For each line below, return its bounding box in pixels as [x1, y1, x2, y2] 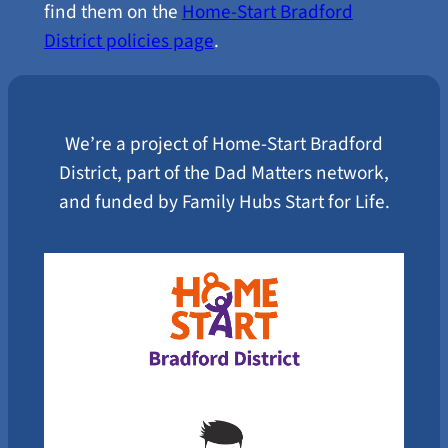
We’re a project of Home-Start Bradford [65, 130, 383, 159]
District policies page [43, 27, 214, 56]
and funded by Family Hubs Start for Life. [58, 188, 390, 217]
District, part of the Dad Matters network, [59, 159, 389, 188]
